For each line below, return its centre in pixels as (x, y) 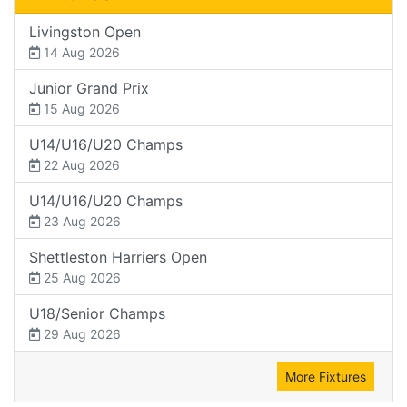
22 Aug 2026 (80, 164)
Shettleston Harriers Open (118, 257)
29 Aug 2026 (80, 333)
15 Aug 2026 (80, 108)
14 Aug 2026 (80, 52)
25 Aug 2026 (80, 277)
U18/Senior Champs (97, 313)
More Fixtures (326, 376)
